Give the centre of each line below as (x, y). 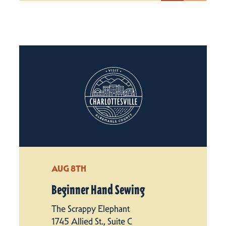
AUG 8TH (69, 168)
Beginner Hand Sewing (98, 190)
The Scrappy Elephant (91, 209)
